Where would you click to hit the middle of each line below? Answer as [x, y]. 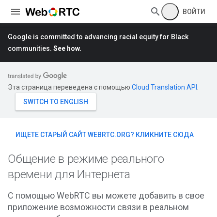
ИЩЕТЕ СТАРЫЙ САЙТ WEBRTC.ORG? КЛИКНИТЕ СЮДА [105, 135]
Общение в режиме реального [86, 159]
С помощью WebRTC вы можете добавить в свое [106, 195]
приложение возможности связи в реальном [98, 207]
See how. [67, 48]
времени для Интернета [69, 174]
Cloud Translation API [164, 87]
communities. [31, 48]
